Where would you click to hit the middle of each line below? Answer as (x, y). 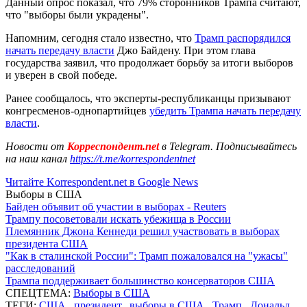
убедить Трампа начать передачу (225, 110)
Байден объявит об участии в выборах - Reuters (116, 206)
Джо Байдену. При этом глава (185, 50)
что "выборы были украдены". (77, 14)
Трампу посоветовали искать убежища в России (118, 219)
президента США (47, 243)
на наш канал (38, 158)
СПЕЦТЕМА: (39, 293)
